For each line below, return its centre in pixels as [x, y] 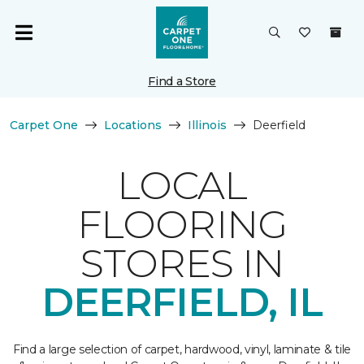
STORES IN [182, 263]
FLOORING [182, 224]
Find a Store [182, 81]
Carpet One [44, 125]
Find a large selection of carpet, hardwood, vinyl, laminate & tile [182, 349]
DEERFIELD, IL [182, 302]
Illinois [207, 125]
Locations [133, 125]
